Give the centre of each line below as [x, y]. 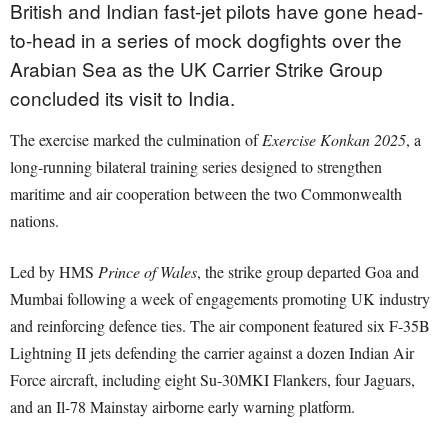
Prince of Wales [147, 272]
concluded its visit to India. [122, 98]
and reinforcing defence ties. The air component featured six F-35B [220, 326]
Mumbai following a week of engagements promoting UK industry [220, 299]
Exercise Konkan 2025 [334, 140]
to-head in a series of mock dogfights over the [206, 40]
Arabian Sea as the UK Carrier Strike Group [196, 69]
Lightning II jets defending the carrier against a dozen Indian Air [212, 353]
